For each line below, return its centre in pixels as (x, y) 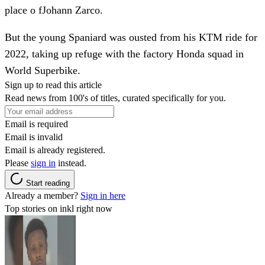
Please (18, 163)
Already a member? (43, 195)
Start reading (48, 183)
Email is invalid (34, 137)
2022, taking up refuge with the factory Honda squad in (124, 54)
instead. (71, 163)
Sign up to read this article (53, 85)
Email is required (36, 124)
